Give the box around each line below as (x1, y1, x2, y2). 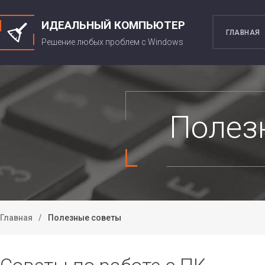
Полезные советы (48, 213, 121, 222)
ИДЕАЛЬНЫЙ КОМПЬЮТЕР (41, 18, 185, 32)
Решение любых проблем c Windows (41, 37, 183, 47)
